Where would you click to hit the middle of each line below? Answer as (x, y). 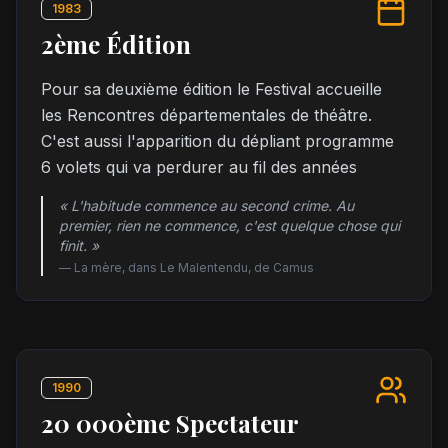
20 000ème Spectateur (170, 423)
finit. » (79, 245)
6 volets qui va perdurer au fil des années (199, 167)
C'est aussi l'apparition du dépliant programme (217, 141)
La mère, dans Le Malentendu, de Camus (194, 267)
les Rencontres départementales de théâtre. (206, 115)
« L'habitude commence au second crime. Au (206, 205)
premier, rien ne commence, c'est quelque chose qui (229, 225)
